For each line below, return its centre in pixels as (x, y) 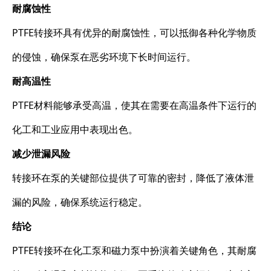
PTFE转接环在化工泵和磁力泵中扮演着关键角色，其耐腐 (134, 250)
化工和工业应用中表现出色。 (75, 129)
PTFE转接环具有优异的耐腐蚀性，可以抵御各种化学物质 (134, 32)
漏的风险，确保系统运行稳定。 (80, 202)
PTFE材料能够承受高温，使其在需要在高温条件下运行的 (134, 105)
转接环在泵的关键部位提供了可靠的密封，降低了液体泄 (133, 178)
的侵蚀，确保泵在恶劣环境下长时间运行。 (104, 57)
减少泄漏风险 (41, 153)
